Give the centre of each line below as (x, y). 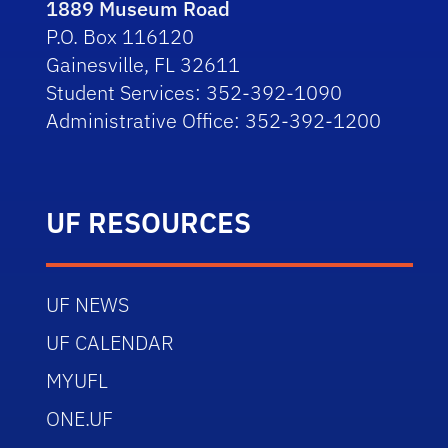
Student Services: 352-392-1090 (194, 92)
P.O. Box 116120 (120, 36)
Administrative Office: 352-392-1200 (214, 120)
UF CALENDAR (110, 342)
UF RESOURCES (149, 222)
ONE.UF (80, 418)
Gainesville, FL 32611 (143, 64)
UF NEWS (88, 304)
